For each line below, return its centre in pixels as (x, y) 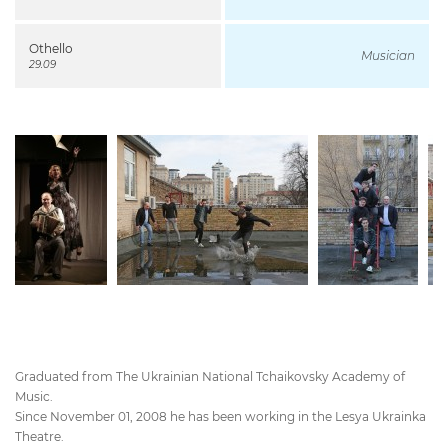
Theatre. (39, 437)
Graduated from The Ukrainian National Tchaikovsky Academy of (210, 377)
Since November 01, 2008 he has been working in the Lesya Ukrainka (220, 417)
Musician (388, 56)
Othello (51, 49)
